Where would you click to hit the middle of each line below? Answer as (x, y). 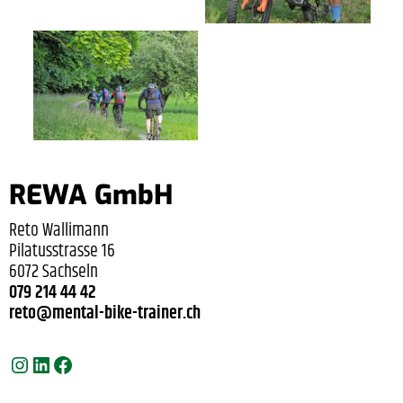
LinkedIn (63, 364)
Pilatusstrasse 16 (62, 251)
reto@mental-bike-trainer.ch (105, 313)
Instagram (48, 364)
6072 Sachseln (54, 272)
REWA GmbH (91, 195)
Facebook (88, 364)
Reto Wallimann (59, 230)
